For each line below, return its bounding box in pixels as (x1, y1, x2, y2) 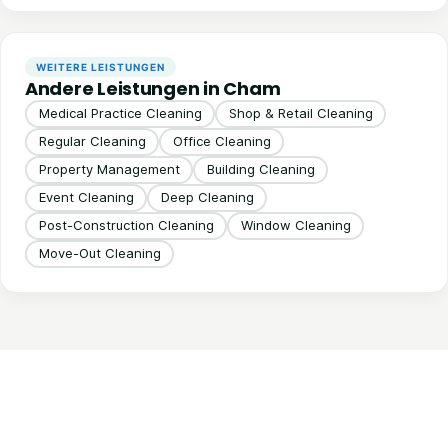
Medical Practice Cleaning (38, 105, 202, 122)
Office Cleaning (172, 133, 271, 150)
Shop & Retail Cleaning (228, 105, 373, 122)
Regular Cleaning (38, 133, 146, 150)
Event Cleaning (38, 189, 134, 206)
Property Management (38, 161, 180, 178)
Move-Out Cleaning (38, 245, 161, 262)
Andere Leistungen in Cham (25, 75, 281, 101)
